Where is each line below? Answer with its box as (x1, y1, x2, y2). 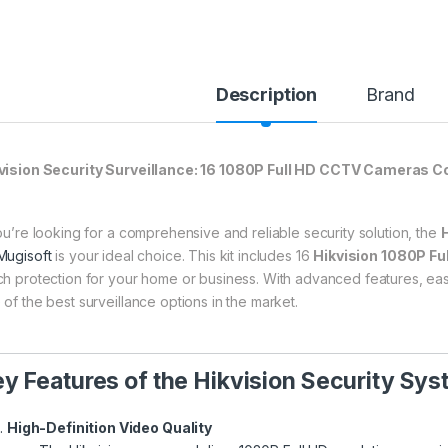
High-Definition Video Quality (7, 418, 212, 436)
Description (215, 83, 318, 105)
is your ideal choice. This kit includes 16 (51, 246, 314, 264)
